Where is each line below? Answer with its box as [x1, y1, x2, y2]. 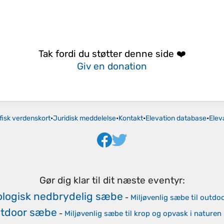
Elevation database [145, 114, 206, 123]
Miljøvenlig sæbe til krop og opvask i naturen [64, 209, 221, 218]
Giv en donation [77, 60, 147, 72]
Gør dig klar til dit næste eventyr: [39, 174, 185, 186]
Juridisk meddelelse [52, 114, 116, 123]
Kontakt [118, 114, 143, 123]
